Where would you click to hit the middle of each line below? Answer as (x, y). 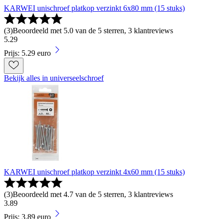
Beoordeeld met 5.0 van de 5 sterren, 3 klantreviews (93, 31)
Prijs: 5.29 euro (27, 53)
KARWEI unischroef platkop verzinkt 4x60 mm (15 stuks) (94, 172)
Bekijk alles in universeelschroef (54, 78)
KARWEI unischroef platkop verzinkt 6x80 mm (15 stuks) (94, 8)
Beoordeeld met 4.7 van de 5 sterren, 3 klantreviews (93, 195)
